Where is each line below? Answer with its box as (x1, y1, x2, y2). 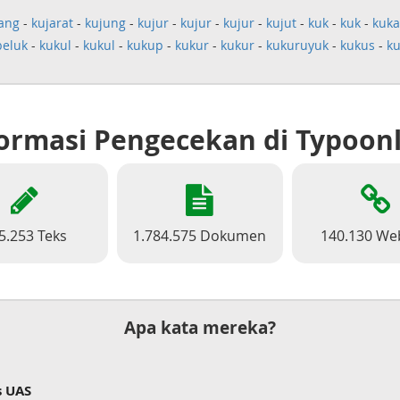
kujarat (30, 14, 73, 31)
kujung (84, 14, 126, 31)
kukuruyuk (265, 37, 329, 54)
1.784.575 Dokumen (133, 226, 267, 246)
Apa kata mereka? (123, 316, 276, 339)
